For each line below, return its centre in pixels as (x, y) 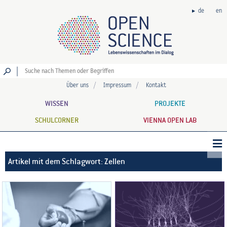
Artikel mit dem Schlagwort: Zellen (67, 161)
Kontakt (156, 85)
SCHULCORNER (56, 120)
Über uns (77, 85)
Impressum (117, 85)
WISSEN (56, 104)
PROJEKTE (170, 104)
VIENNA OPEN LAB (170, 120)
